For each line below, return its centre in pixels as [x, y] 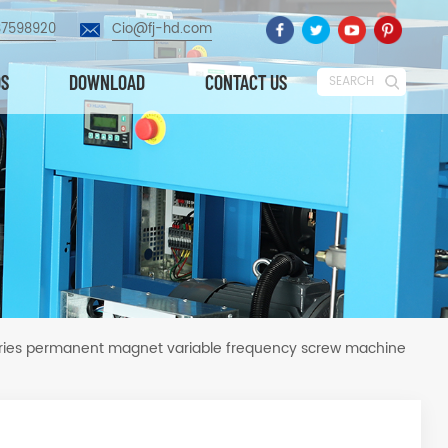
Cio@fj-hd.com [162, 29]
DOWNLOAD [107, 82]
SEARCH [351, 81]
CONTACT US [246, 82]
